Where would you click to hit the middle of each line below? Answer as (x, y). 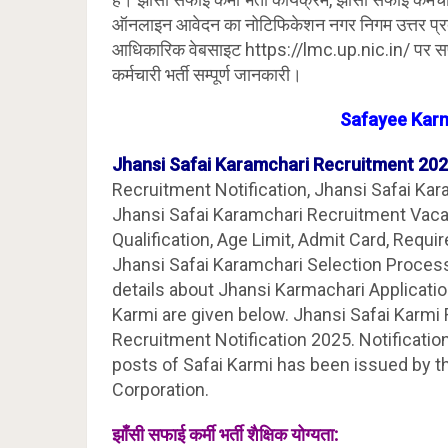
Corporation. (160, 389)
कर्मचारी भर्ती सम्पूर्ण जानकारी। (207, 74)
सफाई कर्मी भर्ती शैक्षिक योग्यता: (241, 434)
